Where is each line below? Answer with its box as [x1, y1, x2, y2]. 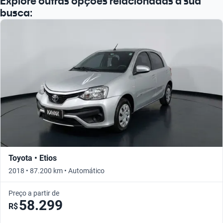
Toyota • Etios [8, 153, 57, 163]
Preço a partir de [8, 189, 59, 197]
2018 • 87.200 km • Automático [8, 166, 105, 175]
